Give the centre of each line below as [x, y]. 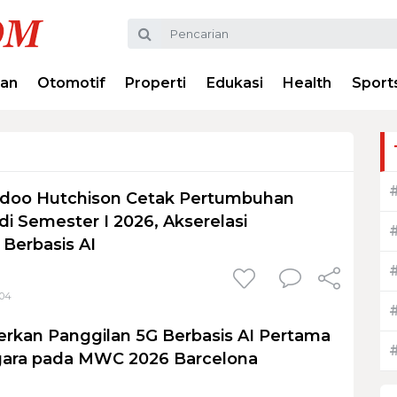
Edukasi [234, 83]
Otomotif [72, 83]
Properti [156, 83]
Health [307, 83]
